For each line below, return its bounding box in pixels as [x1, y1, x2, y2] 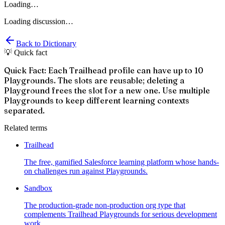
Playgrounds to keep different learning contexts [4, 95, 189, 105]
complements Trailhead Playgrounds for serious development [24, 209, 217, 218]
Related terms [4, 123, 47, 132]
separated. [4, 105, 45, 116]
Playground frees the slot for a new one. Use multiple [4, 85, 210, 95]
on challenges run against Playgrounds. [24, 166, 148, 175]
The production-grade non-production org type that [24, 200, 185, 209]
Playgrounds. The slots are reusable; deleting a [4, 75, 184, 85]
